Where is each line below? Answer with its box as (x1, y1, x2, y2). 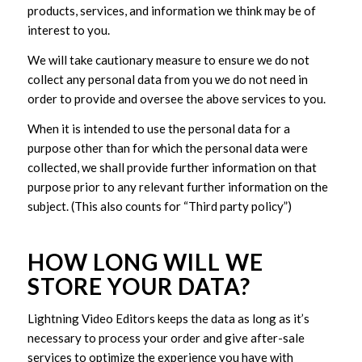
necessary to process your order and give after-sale (27, 330, 305, 345)
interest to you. (27, 23, 110, 38)
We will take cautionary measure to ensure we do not (27, 53, 309, 67)
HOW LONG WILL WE (27, 247, 263, 276)
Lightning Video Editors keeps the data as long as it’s (27, 310, 309, 326)
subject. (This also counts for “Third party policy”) (27, 198, 292, 213)
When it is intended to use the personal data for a (27, 120, 290, 136)
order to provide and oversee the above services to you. (27, 91, 326, 106)
